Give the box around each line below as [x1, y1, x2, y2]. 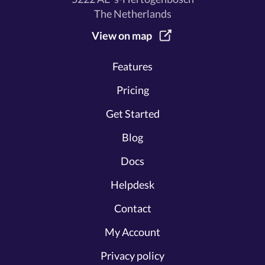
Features [112, 60, 153, 73]
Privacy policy [101, 249, 164, 262]
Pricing [116, 83, 149, 96]
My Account [105, 225, 160, 238]
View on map [92, 29, 152, 42]
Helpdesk [111, 178, 154, 191]
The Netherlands [93, 7, 172, 20]
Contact [114, 202, 151, 215]
